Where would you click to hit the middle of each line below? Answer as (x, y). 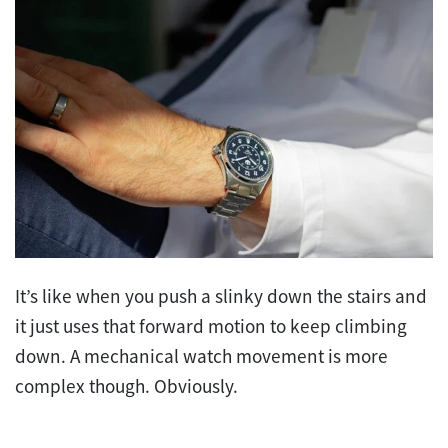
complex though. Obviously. (126, 386)
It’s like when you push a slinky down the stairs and (221, 296)
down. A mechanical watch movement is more (201, 356)
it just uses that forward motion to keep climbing (211, 326)
